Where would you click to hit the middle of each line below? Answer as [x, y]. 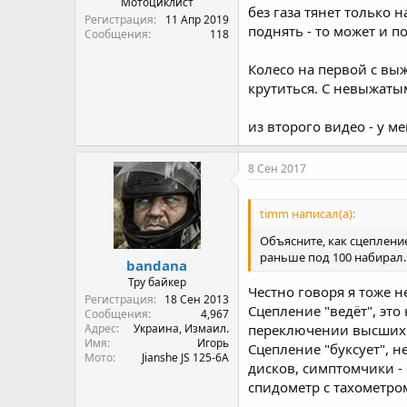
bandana [157, 265]
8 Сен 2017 [277, 169]
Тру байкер [157, 282]
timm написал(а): [308, 214]
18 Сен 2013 [197, 299]
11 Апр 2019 [197, 20]
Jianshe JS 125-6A [185, 357]
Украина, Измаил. [181, 328]
